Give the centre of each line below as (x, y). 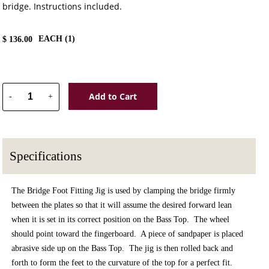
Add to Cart (113, 96)
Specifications (45, 156)
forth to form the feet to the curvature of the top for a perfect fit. (122, 263)
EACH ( (53, 38)
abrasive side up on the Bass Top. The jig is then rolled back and (122, 249)
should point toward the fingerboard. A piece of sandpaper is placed (128, 234)
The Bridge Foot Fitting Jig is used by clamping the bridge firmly (124, 191)
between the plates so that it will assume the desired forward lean (122, 205)
